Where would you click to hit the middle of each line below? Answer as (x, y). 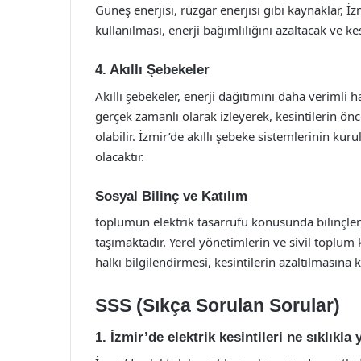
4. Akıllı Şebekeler (152, 70)
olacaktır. (120, 156)
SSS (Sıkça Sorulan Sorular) (218, 305)
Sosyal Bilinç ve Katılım (171, 196)
